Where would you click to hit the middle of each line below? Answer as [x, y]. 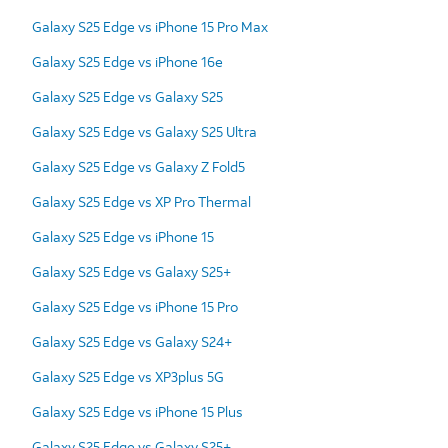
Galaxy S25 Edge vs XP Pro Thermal [141, 201]
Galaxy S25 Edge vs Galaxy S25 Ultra [144, 131]
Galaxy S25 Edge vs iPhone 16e [127, 61]
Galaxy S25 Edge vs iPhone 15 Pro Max [150, 26]
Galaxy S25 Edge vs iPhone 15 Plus [137, 411]
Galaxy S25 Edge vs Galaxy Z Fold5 [138, 166]
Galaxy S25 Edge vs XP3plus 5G [128, 376]
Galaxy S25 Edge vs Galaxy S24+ [132, 341]
